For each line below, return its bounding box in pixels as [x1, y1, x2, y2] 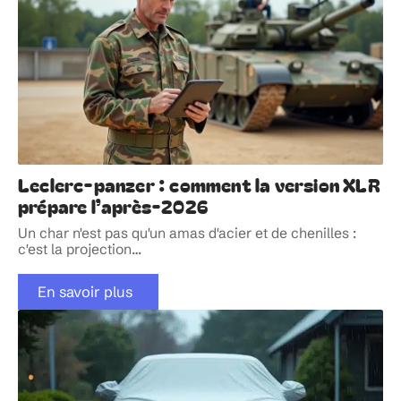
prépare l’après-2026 [18, 192, 208, 220]
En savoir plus [37, 283, 132, 302]
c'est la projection [18, 241, 132, 259]
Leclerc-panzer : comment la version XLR [18, 171, 380, 199]
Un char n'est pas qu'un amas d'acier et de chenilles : [18, 225, 356, 243]
